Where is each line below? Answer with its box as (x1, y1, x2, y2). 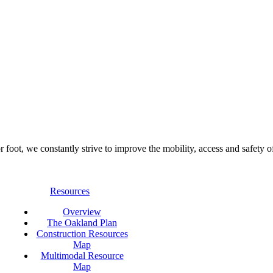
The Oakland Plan (47, 218, 117, 229)
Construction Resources (36, 229, 128, 239)
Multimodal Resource (40, 250, 124, 261)
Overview (63, 207, 101, 218)
